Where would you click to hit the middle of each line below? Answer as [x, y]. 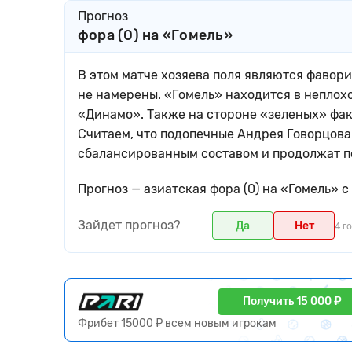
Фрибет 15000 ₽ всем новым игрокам [177, 323]
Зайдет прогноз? [129, 225]
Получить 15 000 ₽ [292, 301]
